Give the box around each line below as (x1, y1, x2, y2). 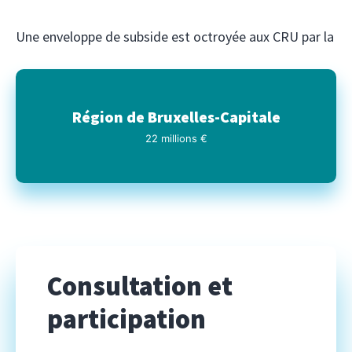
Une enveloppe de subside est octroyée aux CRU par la (16, 27, 334, 46)
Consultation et (47, 269, 233, 302)
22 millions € (145, 132, 207, 145)
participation (47, 302, 206, 335)
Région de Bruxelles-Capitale (71, 107, 280, 127)
